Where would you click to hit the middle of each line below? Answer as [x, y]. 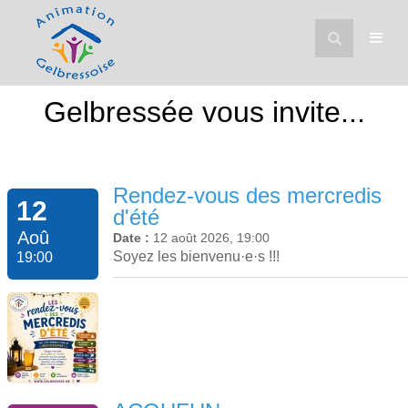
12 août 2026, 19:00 [211, 238]
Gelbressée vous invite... [204, 112]
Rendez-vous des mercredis [247, 196]
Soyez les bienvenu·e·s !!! [196, 257]
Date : [133, 238]
